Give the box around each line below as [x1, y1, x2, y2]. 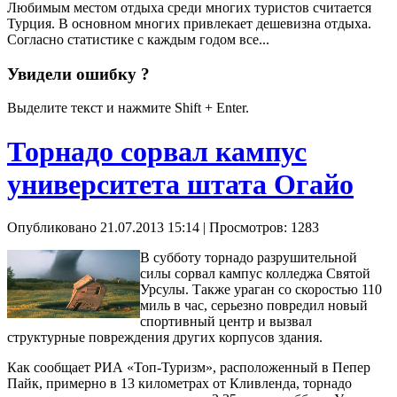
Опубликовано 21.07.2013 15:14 [7, 220, 199, 236]
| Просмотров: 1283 [199, 220, 319, 236]
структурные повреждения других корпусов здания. [7, 330, 323, 346]
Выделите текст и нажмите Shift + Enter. [7, 100, 249, 116]
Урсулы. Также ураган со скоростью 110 [140, 282, 382, 298]
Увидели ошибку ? [7, 64, 150, 83]
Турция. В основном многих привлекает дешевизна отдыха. [7, 15, 371, 31]
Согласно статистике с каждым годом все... [7, 31, 269, 47]
